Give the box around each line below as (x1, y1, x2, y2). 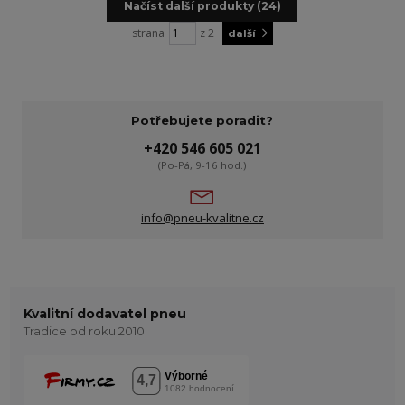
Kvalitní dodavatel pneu (23, 305, 186, 322)
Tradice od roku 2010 (23, 324, 145, 339)
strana (132, 24, 165, 41)
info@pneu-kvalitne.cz (140, 210, 264, 227)
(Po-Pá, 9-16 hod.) (158, 157, 247, 172)
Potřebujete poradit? (131, 112, 274, 127)
